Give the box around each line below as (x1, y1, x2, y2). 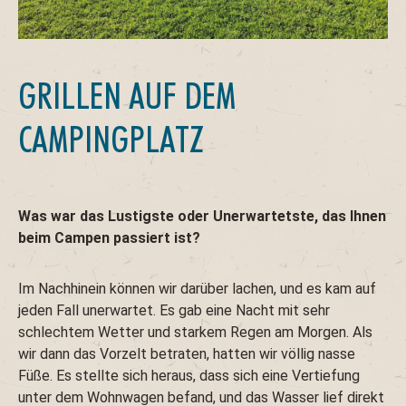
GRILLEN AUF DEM (18, 74, 236, 118)
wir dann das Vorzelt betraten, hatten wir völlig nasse (18, 345, 355, 363)
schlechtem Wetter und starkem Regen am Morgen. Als (18, 324, 372, 342)
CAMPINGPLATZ (18, 118, 204, 161)
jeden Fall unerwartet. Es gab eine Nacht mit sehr (18, 302, 330, 320)
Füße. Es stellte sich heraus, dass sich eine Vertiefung (18, 367, 360, 385)
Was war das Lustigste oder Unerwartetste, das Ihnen (18, 208, 386, 226)
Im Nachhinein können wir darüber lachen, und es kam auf (18, 280, 376, 298)
